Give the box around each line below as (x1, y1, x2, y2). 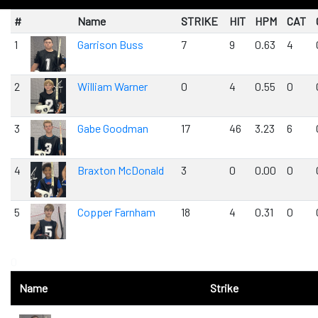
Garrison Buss (77, 38, 143, 52)
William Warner (77, 79, 148, 94)
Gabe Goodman (77, 121, 148, 136)
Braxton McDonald (77, 163, 164, 177)
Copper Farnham (77, 205, 155, 219)
